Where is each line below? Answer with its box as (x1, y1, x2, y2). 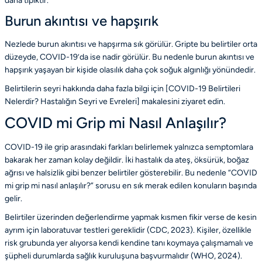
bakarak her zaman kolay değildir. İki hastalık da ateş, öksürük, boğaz (5, 155, 249, 166)
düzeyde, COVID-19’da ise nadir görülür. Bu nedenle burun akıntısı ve (5, 52, 254, 63)
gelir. (5, 194, 22, 204)
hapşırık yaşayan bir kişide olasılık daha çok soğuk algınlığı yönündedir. (5, 65, 256, 75)
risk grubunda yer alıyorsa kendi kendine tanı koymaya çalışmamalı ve (5, 238, 253, 249)
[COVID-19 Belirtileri (166, 84, 240, 94)
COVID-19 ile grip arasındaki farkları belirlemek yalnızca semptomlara (5, 142, 253, 153)
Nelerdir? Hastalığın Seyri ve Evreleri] (5, 96, 140, 107)
